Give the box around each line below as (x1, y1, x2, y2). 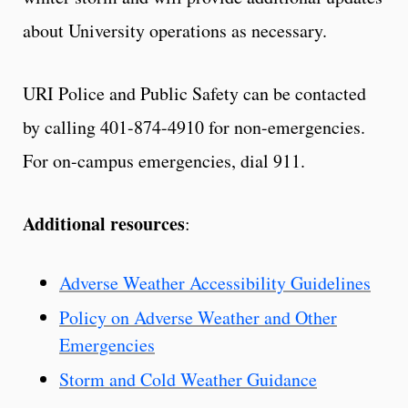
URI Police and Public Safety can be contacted (23, 80, 366, 106)
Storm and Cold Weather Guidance (59, 366, 317, 392)
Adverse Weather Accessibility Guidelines (59, 270, 371, 295)
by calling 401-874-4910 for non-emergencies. (23, 114, 365, 139)
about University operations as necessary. (23, 17, 327, 43)
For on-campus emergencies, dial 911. (23, 148, 305, 173)
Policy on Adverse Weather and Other (59, 304, 337, 330)
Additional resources (23, 209, 185, 237)
